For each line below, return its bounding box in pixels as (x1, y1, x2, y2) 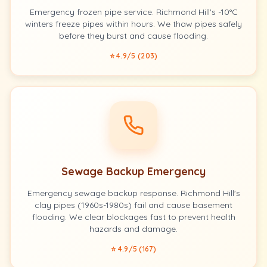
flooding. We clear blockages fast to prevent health (32, 212, 235, 222)
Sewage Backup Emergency (61, 164, 206, 178)
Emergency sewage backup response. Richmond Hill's (27, 188, 240, 198)
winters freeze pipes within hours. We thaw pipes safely (25, 18, 242, 29)
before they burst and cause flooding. (59, 30, 208, 41)
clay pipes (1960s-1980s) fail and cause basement (35, 200, 232, 210)
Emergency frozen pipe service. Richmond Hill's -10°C (29, 7, 238, 17)
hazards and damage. (89, 223, 178, 234)
